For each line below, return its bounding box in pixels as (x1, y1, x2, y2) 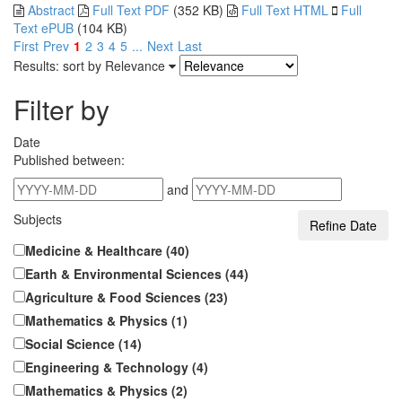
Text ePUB (13, 19, 74, 37)
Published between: (13, 151, 125, 169)
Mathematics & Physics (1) (25, 311, 188, 329)
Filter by (13, 90, 109, 128)
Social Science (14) (25, 335, 142, 353)
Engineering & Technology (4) (25, 358, 208, 376)
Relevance (105, 57, 165, 74)
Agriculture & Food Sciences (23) (25, 288, 228, 306)
